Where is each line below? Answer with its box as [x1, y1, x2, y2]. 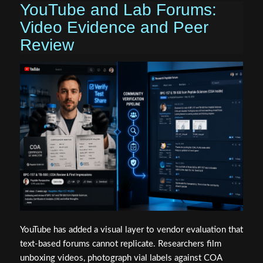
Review [19, 36, 74, 55]
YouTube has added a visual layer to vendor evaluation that [19, 225, 243, 234]
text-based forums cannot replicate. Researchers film [19, 239, 221, 248]
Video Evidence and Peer [19, 18, 208, 37]
